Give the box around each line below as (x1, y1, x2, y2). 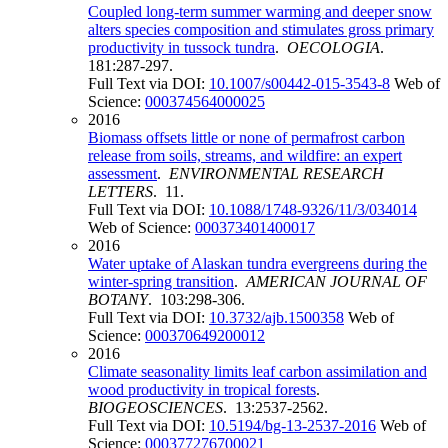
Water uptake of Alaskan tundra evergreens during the (88, 254, 427, 272)
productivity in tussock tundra (88, 38, 275, 56)
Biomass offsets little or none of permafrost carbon (88, 128, 405, 146)
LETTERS (88, 182, 153, 200)
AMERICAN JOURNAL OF (246, 272, 427, 290)
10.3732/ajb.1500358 (209, 308, 344, 326)
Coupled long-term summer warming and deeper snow (88, 2, 432, 20)
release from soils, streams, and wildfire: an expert (88, 146, 402, 164)
